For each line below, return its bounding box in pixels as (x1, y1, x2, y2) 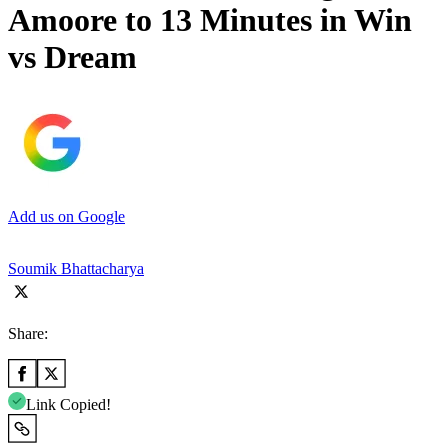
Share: (8, 324, 48, 342)
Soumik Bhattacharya (8, 259, 144, 277)
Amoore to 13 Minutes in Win (8, 2, 412, 39)
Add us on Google (8, 207, 125, 225)
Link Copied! (26, 395, 111, 413)
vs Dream (8, 39, 137, 76)
